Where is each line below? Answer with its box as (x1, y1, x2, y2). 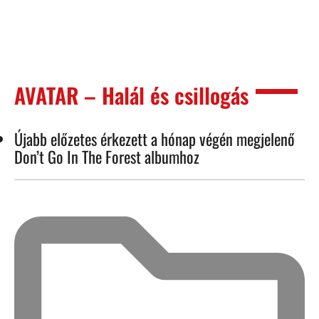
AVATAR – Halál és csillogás (14, 78, 249, 111)
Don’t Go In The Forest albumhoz (14, 144, 199, 168)
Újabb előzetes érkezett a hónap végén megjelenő (14, 126, 295, 150)
